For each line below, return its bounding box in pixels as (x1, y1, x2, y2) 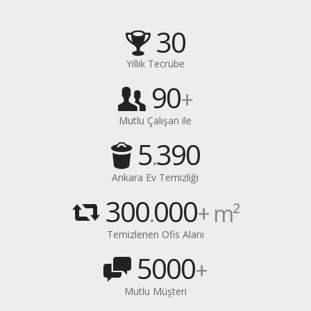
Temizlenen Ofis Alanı (106, 228, 204, 241)
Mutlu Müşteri (124, 285, 187, 298)
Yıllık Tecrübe (126, 57, 185, 70)
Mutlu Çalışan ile (119, 114, 192, 127)
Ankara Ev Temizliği (112, 171, 199, 184)
